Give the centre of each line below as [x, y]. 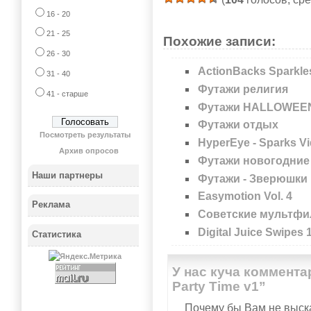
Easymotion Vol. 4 [245, 196]
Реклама [51, 205]
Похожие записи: [219, 41]
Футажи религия [243, 89]
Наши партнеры [68, 175]
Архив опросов [89, 151]
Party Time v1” [219, 286]
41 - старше [67, 93]
